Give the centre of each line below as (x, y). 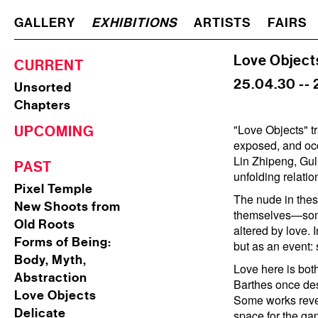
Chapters (43, 105)
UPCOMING (54, 131)
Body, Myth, (50, 260)
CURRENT (49, 65)
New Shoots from (67, 207)
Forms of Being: (63, 242)
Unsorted (43, 87)
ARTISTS (223, 23)
